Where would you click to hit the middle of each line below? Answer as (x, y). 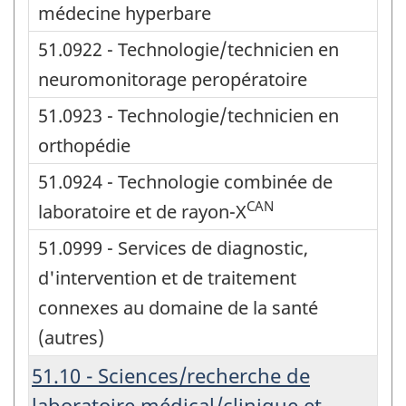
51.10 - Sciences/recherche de (171, 375)
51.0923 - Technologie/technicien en (188, 115)
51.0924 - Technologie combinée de (185, 181)
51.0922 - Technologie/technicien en (188, 49)
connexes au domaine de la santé (178, 307)
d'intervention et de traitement (167, 277)
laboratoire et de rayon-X (142, 211)
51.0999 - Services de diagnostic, (173, 247)
